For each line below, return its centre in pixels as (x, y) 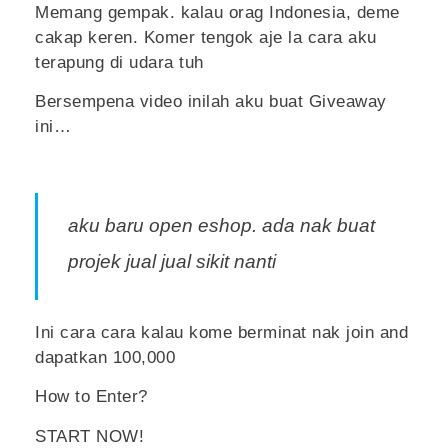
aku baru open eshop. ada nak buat (221, 226)
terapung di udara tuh (119, 62)
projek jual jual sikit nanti (174, 262)
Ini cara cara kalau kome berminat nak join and (221, 332)
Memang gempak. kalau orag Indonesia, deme (217, 12)
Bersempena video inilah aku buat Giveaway (211, 101)
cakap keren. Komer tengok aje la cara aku (206, 37)
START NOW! (89, 436)
